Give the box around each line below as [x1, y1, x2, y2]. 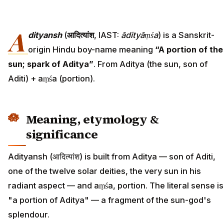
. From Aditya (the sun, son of [93, 59, 207, 69]
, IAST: [94, 30, 121, 40]
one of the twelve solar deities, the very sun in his [8, 165, 201, 176]
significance [26, 126, 98, 143]
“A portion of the [155, 44, 223, 55]
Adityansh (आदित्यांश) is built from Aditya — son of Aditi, [8, 151, 215, 161]
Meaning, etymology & [26, 111, 159, 128]
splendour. [8, 209, 49, 219]
